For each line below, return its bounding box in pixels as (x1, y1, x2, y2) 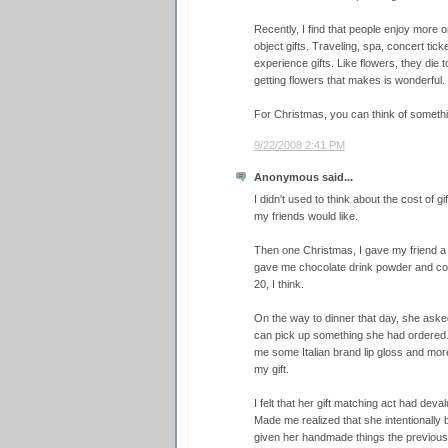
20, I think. (253, 278, 304, 291)
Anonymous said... (253, 170, 353, 183)
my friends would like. (253, 210, 358, 223)
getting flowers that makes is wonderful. (253, 74, 445, 87)
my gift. (253, 363, 289, 376)
